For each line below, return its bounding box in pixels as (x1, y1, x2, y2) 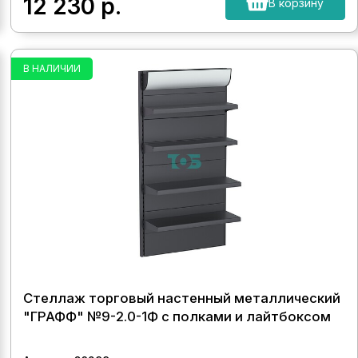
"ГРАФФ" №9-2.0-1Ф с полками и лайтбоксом (23, 308, 332, 324)
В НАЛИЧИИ (23, 62, 82, 74)
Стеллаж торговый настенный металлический (23, 290, 341, 306)
